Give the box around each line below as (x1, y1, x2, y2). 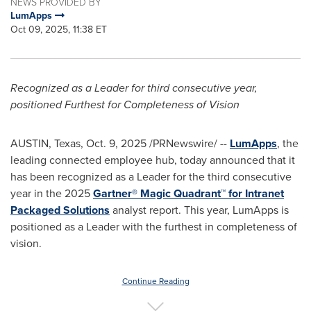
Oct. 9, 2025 (86, 135, 146, 151)
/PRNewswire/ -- (146, 135, 230, 151)
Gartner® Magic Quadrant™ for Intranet (93, 185, 284, 201)
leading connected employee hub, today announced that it (10, 152, 295, 168)
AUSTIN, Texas (10, 135, 81, 151)
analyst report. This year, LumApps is (110, 202, 289, 218)
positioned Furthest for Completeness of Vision (10, 96, 239, 112)
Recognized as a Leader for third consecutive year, (10, 80, 258, 96)
